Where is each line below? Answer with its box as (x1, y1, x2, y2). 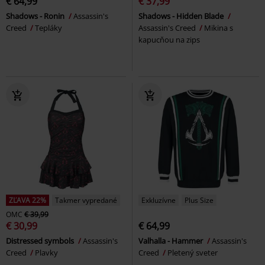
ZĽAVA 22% (9, 195, 46, 206)
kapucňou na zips (138, 34, 200, 46)
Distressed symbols (6, 235, 76, 247)
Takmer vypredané (55, 195, 117, 206)
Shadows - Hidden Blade (138, 11, 225, 22)
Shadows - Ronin (6, 11, 66, 22)
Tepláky (35, 22, 62, 34)
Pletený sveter (167, 247, 218, 258)
